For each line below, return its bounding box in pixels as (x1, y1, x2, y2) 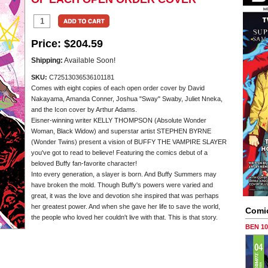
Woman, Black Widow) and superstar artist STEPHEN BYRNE (31, 127, 211, 135)
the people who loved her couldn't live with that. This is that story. (31, 214, 218, 221)
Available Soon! (63, 56, 115, 65)
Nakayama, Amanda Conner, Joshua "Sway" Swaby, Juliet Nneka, (31, 95, 223, 102)
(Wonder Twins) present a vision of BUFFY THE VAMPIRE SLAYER (31, 138, 227, 145)
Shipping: (31, 56, 63, 65)
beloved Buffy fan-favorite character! (31, 160, 137, 167)
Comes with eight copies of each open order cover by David (31, 84, 205, 92)
